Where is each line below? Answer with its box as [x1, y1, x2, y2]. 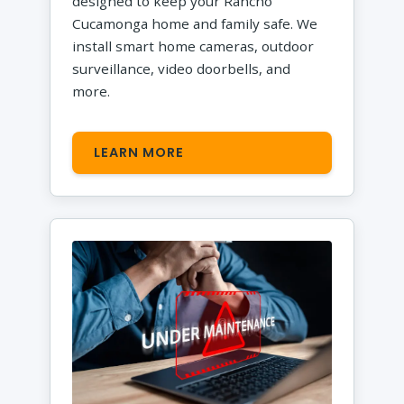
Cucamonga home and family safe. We [72, 14, 318, 33]
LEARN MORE [94, 143, 185, 162]
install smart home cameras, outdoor [72, 37, 315, 56]
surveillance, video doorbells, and [72, 60, 291, 78]
